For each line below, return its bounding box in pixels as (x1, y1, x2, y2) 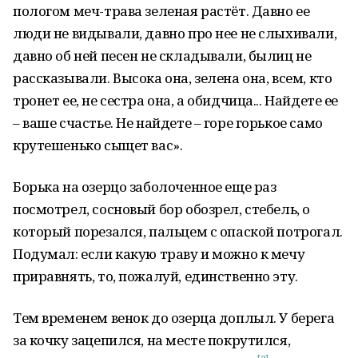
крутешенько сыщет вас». (13, 136, 183, 154)
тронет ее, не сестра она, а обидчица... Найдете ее (13, 91, 338, 109)
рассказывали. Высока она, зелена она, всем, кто (13, 69, 332, 87)
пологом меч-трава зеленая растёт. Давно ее (13, 2, 310, 20)
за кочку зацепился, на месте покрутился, (13, 331, 291, 349)
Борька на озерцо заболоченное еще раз (13, 177, 276, 196)
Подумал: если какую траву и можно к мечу (13, 245, 305, 263)
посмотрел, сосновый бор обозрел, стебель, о (13, 200, 310, 218)
